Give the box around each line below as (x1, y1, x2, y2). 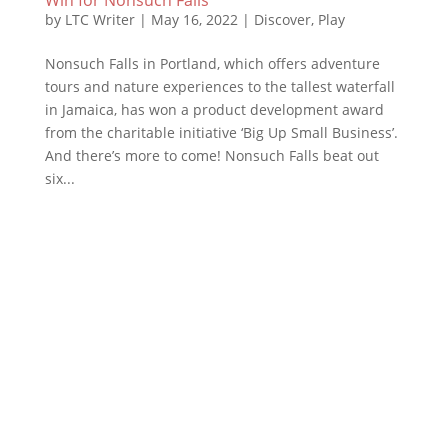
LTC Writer (64, 9, 135, 29)
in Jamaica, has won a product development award (44, 99, 384, 119)
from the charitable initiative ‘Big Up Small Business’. (44, 122, 402, 142)
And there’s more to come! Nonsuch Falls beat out (44, 145, 379, 165)
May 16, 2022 (150, 9, 238, 29)
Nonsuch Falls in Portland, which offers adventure (44, 53, 380, 73)
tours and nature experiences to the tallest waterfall (44, 76, 395, 96)
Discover (253, 9, 311, 29)
